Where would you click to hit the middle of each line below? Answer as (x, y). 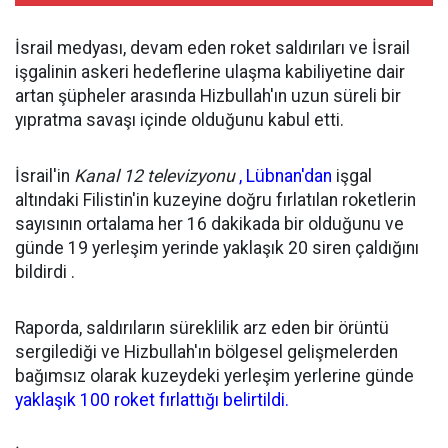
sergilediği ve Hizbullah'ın (113, 351)
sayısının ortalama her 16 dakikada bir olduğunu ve (209, 223)
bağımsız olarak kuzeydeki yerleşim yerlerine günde (214, 375)
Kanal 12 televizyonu (154, 175)
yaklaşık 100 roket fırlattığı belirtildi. (152, 399)
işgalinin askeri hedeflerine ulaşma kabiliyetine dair (210, 71)
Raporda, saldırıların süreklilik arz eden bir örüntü (202, 327)
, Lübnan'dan (285, 175)
